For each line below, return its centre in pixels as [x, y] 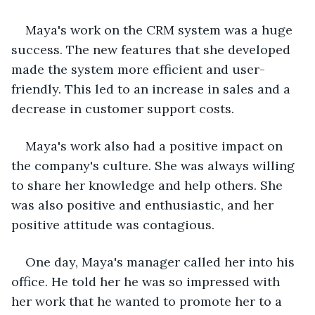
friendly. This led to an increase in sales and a [153, 89]
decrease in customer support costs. [123, 108]
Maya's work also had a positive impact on [156, 146]
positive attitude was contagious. [113, 224]
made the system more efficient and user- [138, 69]
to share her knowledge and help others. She [149, 185]
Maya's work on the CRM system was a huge [161, 30]
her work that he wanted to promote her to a [148, 301]
